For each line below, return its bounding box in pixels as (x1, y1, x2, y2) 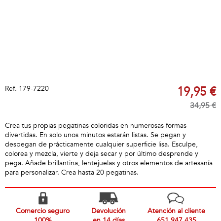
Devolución (91, 206, 126, 216)
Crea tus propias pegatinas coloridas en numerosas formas (5, 121, 186, 130)
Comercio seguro (16, 206, 70, 216)
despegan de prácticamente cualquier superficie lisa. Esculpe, (5, 140, 198, 149)
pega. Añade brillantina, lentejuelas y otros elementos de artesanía (5, 158, 213, 168)
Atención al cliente (147, 206, 205, 216)
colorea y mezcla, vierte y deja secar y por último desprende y (5, 149, 198, 158)
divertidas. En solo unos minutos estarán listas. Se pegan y (5, 130, 186, 140)
